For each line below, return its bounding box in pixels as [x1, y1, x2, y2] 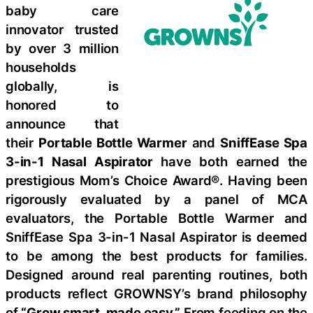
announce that [6, 116, 119, 132]
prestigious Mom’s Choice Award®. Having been [6, 173, 307, 189]
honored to [6, 97, 119, 113]
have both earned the [161, 154, 307, 170]
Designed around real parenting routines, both [6, 267, 307, 283]
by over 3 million [6, 41, 119, 57]
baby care [6, 3, 119, 19]
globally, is [6, 78, 119, 94]
